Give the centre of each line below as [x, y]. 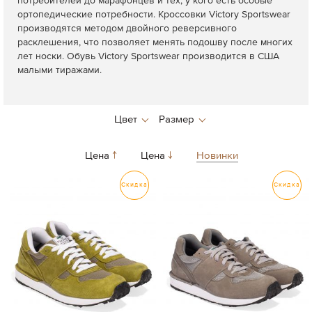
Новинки [217, 156]
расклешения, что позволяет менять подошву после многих [155, 42]
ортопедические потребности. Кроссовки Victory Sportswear [154, 15]
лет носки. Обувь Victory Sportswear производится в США [148, 56]
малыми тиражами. [61, 70]
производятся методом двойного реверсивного [127, 29]
